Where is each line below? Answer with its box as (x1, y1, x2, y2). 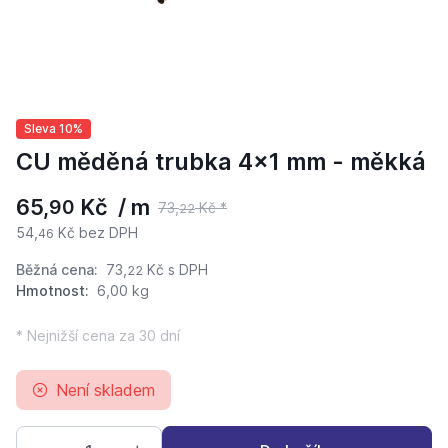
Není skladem (56, 380, 155, 401)
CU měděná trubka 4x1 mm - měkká (16, 147, 426, 177)
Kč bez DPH (54, 224, 138, 242)
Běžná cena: (16, 261, 102, 279)
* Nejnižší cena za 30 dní (16, 327, 180, 345)
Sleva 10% (23, 121, 83, 136)
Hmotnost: (16, 282, 89, 300)
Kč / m (75, 194, 150, 221)
